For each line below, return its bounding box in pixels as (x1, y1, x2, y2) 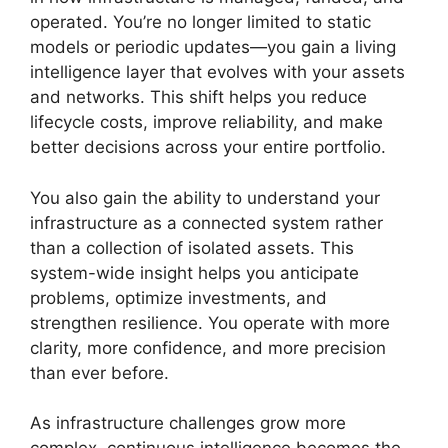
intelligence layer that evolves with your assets (30, 62, 405, 82)
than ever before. (30, 362, 169, 383)
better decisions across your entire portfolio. (30, 137, 386, 157)
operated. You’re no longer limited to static (30, 12, 371, 32)
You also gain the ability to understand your (30, 187, 380, 208)
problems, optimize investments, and (30, 287, 327, 308)
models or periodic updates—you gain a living (30, 37, 396, 57)
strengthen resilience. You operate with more (30, 312, 390, 333)
